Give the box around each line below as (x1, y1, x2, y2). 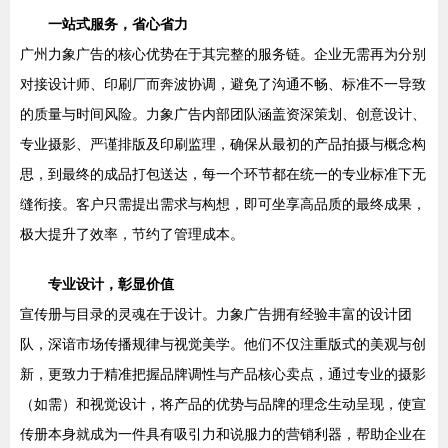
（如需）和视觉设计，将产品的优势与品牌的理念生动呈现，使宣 (20, 396, 426, 412)
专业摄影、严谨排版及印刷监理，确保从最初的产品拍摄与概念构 (20, 136, 426, 152)
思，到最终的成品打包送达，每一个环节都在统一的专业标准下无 (20, 166, 426, 182)
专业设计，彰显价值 (48, 276, 174, 292)
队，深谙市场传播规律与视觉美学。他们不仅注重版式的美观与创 (20, 336, 426, 352)
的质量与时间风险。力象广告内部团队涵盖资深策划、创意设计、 (20, 106, 426, 122)
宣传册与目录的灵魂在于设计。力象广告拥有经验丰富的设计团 (20, 306, 412, 322)
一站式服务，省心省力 (48, 16, 188, 32)
